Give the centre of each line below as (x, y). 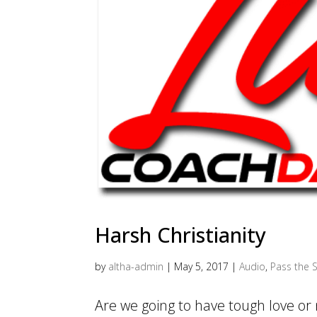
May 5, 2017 (202, 267)
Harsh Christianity (181, 235)
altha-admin (136, 267)
